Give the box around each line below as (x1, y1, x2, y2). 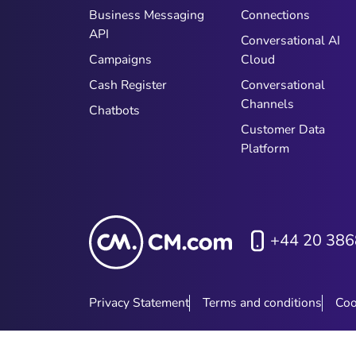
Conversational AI (240, 32, 340, 49)
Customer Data (240, 121, 325, 138)
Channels (240, 95, 294, 113)
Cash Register (89, 76, 167, 94)
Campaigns (89, 51, 152, 68)
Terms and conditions (203, 294, 322, 312)
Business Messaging (89, 6, 204, 24)
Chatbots (89, 102, 140, 119)
